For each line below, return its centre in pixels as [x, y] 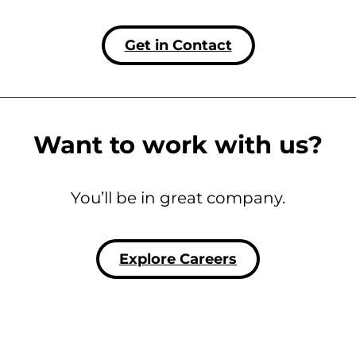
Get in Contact [178, 45]
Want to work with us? [178, 144]
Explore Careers [178, 259]
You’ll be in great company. [178, 197]
